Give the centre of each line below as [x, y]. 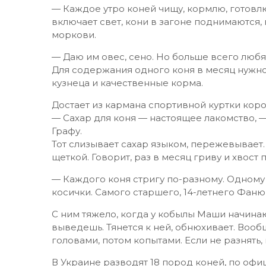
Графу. [67, 131]
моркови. [74, 35]
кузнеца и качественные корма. [127, 83]
